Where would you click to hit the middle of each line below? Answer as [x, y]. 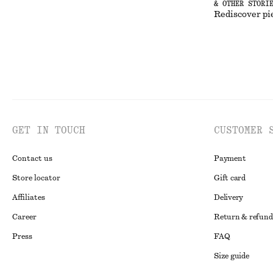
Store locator [36, 178]
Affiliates [29, 197]
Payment [230, 158]
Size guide [232, 256]
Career [24, 217]
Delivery [229, 197]
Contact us [32, 158]
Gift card [230, 178]
